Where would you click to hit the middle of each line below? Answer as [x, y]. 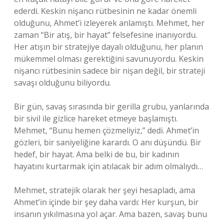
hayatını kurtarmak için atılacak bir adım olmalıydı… [109, 166]
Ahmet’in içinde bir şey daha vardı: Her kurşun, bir [106, 202]
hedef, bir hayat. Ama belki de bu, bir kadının [97, 154]
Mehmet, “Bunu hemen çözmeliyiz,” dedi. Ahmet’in [107, 130]
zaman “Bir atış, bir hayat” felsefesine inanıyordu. [106, 35]
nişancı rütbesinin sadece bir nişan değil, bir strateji [110, 71]
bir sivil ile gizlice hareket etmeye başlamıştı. [96, 118]
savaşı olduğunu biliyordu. [62, 83]
